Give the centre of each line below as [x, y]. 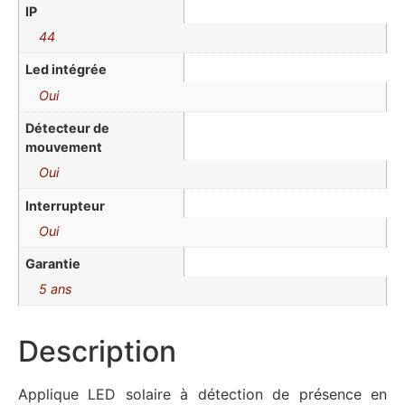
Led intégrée [66, 70]
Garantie [53, 264]
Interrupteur [66, 205]
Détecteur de [68, 127]
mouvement [64, 146]
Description [97, 352]
